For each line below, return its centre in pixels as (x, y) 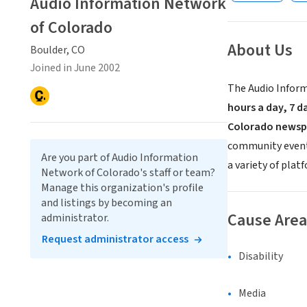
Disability (261, 257)
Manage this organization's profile (122, 188)
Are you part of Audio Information (120, 158)
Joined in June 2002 (75, 68)
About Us (260, 51)
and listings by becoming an (107, 203)
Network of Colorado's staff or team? (128, 173)
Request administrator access (115, 239)
